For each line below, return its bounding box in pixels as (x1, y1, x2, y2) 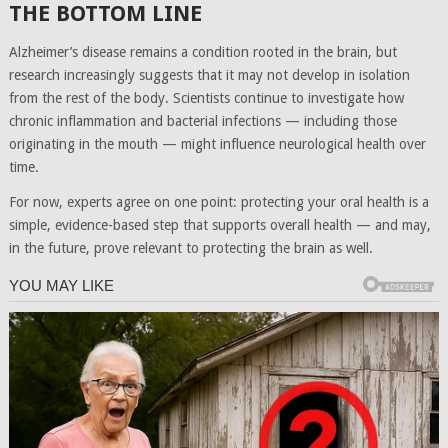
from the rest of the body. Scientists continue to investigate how (8, 89, 404, 106)
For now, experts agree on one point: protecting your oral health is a (8, 193, 429, 210)
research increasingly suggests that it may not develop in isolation (8, 66, 410, 83)
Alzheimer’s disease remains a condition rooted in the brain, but (8, 43, 397, 60)
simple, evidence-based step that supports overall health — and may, (8, 216, 431, 233)
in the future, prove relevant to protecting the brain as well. (8, 239, 373, 256)
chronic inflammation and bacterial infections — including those (8, 112, 397, 129)
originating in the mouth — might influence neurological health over (8, 135, 426, 152)
